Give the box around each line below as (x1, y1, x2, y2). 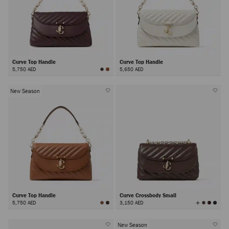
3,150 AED (119, 199, 143, 207)
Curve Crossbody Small (119, 191, 178, 199)
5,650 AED (119, 65, 143, 73)
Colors (197, 205, 216, 214)
